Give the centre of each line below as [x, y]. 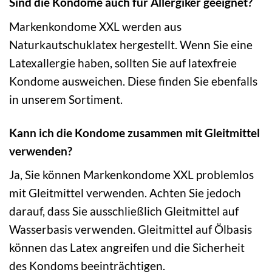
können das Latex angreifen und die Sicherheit [127, 248]
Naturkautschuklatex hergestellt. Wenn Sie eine [131, 44]
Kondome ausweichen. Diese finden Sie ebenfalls [133, 81]
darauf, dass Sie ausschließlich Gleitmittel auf [124, 211]
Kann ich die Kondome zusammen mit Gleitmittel [134, 132]
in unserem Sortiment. [66, 99]
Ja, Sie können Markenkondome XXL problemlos [131, 175]
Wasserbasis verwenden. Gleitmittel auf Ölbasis [131, 229]
